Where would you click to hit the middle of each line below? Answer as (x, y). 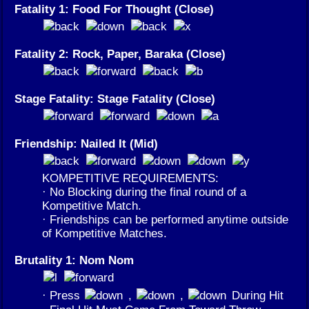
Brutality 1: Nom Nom (74, 260)
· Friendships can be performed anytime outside (165, 220)
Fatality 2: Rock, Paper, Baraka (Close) (120, 54)
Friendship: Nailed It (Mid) (86, 144)
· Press (63, 296)
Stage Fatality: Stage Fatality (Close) (115, 99)
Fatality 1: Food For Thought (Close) (114, 9)
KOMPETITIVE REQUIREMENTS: (130, 178)
